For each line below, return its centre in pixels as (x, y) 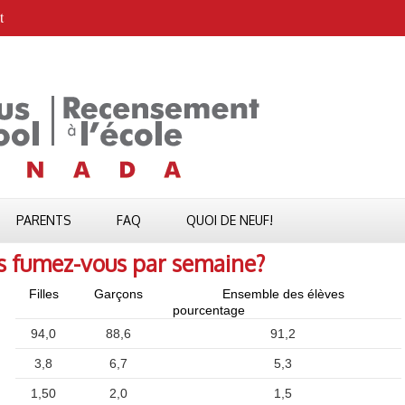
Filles (43, 294)
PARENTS (44, 220)
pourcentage (208, 310)
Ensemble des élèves (283, 294)
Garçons (118, 294)
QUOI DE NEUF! (230, 220)
